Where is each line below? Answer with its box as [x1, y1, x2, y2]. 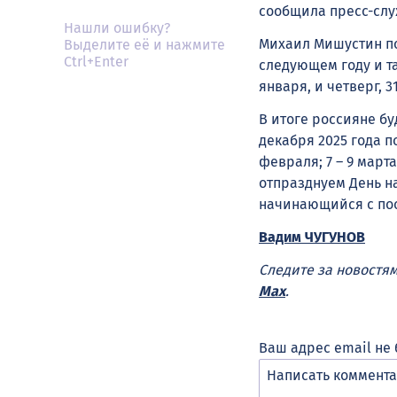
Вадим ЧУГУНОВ [259, 228, 365, 245]
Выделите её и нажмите [64, 36, 225, 53]
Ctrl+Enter [64, 53, 128, 70]
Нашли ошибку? [64, 19, 170, 36]
